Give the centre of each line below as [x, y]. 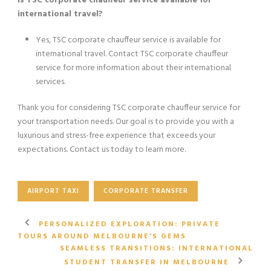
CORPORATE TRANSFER [146, 191]
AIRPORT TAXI [53, 191]
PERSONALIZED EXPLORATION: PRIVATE [129, 224]
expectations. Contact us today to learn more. [102, 149]
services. [51, 82]
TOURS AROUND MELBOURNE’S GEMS [102, 236]
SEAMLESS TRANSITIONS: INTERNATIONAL [157, 248]
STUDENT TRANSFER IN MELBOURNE [147, 262]
